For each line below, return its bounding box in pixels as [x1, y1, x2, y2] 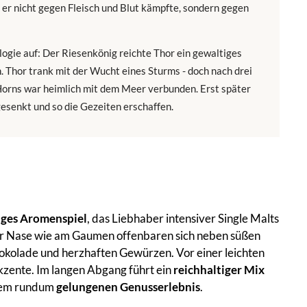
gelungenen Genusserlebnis [56, 279, 200, 294]
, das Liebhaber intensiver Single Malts [87, 210, 279, 225]
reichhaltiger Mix [173, 262, 265, 277]
